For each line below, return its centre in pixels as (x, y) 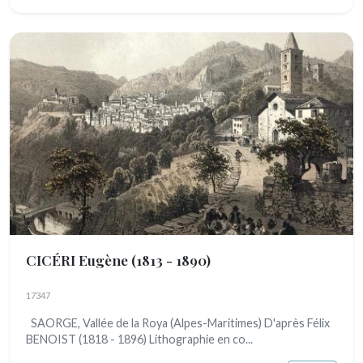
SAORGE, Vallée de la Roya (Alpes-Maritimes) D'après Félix (178, 323)
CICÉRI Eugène (79, 260)
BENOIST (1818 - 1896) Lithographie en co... (139, 339)
